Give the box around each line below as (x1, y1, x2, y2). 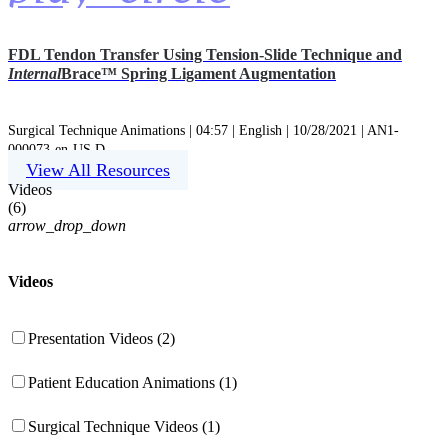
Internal (8, 65, 61, 83)
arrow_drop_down (8, 216, 126, 234)
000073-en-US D (8, 141, 105, 157)
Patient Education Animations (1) (28, 374, 238, 392)
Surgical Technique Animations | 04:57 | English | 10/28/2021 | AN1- (8, 122, 399, 138)
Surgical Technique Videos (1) (28, 418, 221, 436)
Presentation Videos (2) (28, 330, 176, 348)
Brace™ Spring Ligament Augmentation (61, 65, 336, 83)
